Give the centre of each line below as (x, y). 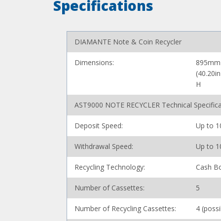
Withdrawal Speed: (104, 146)
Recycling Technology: (110, 167)
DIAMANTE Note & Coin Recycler (128, 42)
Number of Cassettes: (110, 188)
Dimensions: (94, 62)
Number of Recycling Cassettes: (127, 208)
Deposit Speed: (99, 126)
